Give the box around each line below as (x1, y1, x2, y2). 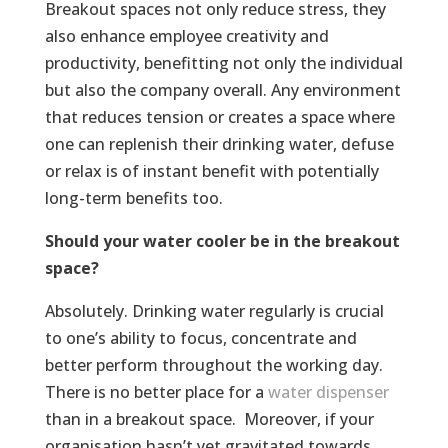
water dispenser (267, 381, 389, 404)
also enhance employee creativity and (44, 25, 329, 48)
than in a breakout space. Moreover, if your (44, 408, 374, 431)
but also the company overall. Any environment (44, 79, 401, 102)
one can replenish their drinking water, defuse (44, 133, 394, 156)
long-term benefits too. (44, 187, 223, 210)
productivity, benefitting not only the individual (44, 52, 403, 75)
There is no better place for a (44, 381, 268, 404)
